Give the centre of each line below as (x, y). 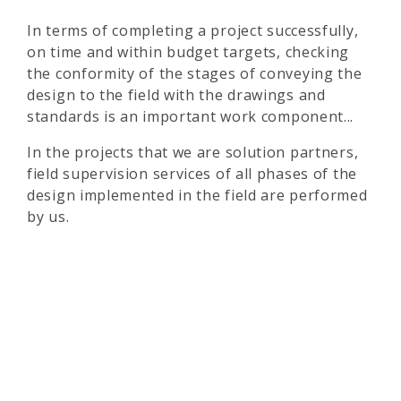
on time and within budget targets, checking (188, 52)
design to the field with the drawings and (176, 95)
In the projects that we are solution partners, (193, 152)
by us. (48, 217)
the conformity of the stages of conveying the (195, 73)
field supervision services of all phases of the (192, 174)
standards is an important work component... (191, 116)
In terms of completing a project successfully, (193, 30)
